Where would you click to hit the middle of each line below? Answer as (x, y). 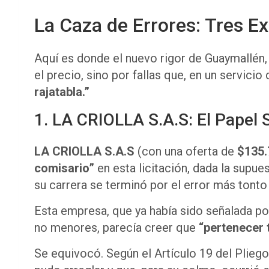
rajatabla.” (62, 92)
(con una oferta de (186, 151)
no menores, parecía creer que (116, 227)
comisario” (64, 168)
